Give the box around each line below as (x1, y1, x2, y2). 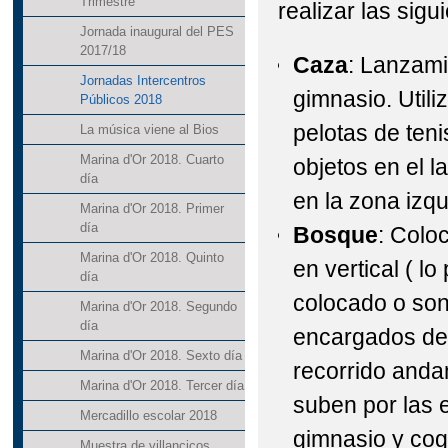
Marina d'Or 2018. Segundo (79, 299, 237, 315)
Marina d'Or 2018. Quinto (79, 250, 224, 266)
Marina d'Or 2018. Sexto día (79, 348, 242, 364)
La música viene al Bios (79, 122, 219, 138)
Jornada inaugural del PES (79, 24, 234, 40)
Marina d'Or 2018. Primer (79, 201, 224, 217)
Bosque (293, 222, 379, 249)
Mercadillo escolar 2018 (79, 408, 217, 424)
